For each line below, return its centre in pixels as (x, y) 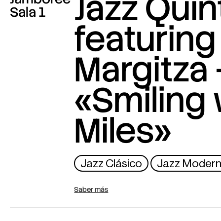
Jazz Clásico (111, 163)
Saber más (91, 189)
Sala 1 (28, 12)
